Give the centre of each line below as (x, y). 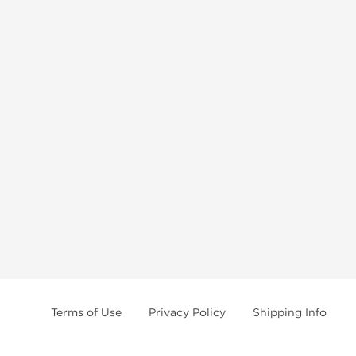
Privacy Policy (187, 313)
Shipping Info (290, 313)
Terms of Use (86, 313)
